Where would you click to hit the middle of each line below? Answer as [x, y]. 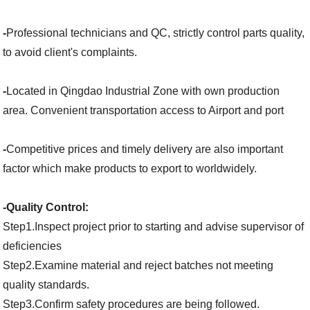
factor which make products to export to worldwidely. [130, 169]
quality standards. [46, 285]
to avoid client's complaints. [70, 53]
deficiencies [33, 246]
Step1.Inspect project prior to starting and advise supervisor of [154, 227]
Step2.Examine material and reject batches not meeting [138, 266]
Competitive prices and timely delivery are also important [145, 149]
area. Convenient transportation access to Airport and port [144, 111]
